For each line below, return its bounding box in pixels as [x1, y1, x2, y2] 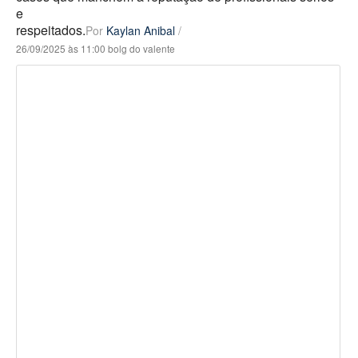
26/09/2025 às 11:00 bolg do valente [16, 42, 175, 55]
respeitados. [16, 21, 86, 39]
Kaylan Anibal [106, 22, 175, 38]
